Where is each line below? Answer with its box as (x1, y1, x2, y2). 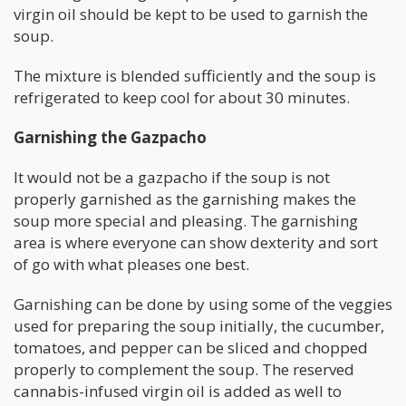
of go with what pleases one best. (14, 254, 249, 275)
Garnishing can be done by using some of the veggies (14, 294, 392, 315)
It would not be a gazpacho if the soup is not (14, 167, 330, 188)
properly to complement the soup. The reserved (14, 359, 354, 381)
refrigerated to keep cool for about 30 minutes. (14, 87, 350, 109)
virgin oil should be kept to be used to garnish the (14, 4, 368, 25)
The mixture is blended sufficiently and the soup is (14, 65, 376, 87)
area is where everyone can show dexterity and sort (14, 232, 378, 254)
